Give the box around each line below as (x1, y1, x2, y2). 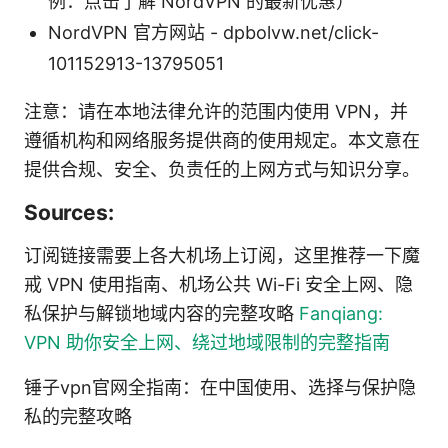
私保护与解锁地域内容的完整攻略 (24, 302, 299, 324)
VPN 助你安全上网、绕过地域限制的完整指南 (24, 331, 390, 353)
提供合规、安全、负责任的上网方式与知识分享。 (24, 158, 420, 180)
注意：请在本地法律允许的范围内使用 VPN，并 (24, 100, 408, 122)
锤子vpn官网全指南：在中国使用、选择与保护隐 (24, 376, 416, 398)
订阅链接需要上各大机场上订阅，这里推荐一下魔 (24, 244, 420, 266)
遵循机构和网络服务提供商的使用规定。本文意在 (24, 129, 420, 151)
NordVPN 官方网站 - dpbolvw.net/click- (48, 21, 379, 43)
